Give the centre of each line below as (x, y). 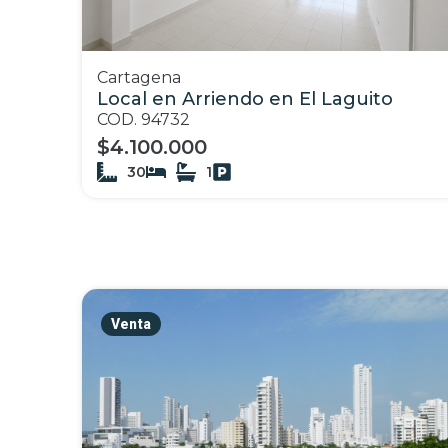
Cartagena (139, 77)
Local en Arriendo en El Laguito (245, 98)
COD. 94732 (143, 119)
